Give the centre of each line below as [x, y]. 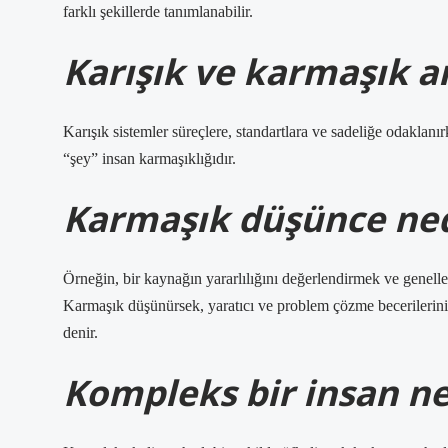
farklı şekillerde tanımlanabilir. [158, 11]
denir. [80, 332]
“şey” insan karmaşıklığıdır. [149, 158]
